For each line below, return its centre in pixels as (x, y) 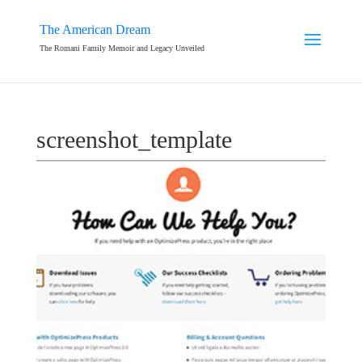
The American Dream (95, 29)
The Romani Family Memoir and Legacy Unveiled (122, 48)
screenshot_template (134, 139)
